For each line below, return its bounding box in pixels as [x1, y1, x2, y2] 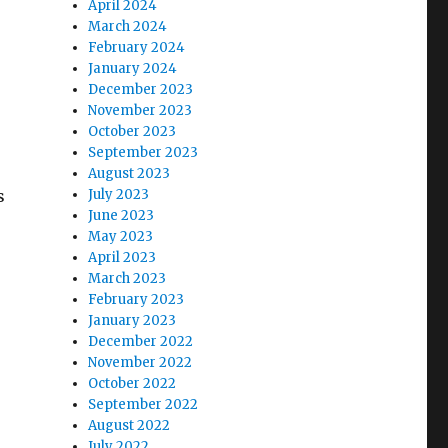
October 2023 [88, 123, 177, 140]
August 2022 [88, 417, 171, 434]
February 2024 [88, 39, 186, 56]
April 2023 [88, 249, 157, 266]
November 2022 [88, 354, 193, 371]
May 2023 [88, 228, 154, 245]
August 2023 [88, 165, 171, 182]
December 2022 [88, 333, 194, 350]
